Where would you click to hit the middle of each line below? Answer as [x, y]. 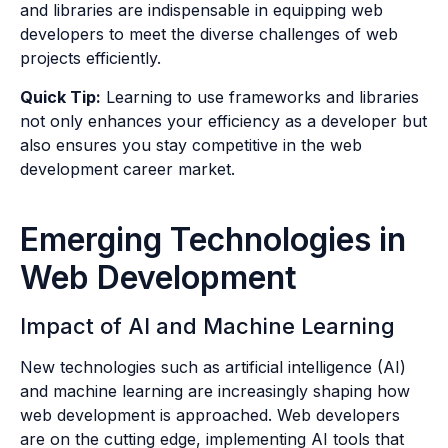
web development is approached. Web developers [210, 414]
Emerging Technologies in [213, 239]
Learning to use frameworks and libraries [260, 96]
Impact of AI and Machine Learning [207, 325]
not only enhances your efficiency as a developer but [223, 120]
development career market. [127, 168]
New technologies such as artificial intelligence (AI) [213, 366]
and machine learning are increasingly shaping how [215, 390]
